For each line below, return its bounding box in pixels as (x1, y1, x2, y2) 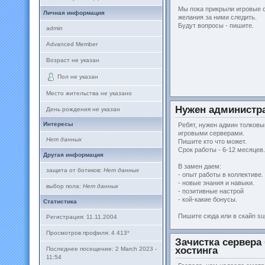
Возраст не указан (46, 57, 99, 63)
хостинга (175, 245, 218, 256)
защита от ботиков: (46, 167, 104, 173)
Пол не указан (57, 73, 98, 80)
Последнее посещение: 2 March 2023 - (46, 245, 157, 252)
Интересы (43, 121, 73, 127)
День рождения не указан (46, 106, 120, 112)
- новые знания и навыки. (178, 179, 254, 186)
